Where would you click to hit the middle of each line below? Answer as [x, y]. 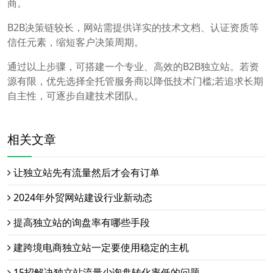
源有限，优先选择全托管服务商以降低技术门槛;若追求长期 [135, 81]
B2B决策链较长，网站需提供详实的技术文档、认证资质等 [133, 27]
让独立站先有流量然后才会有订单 [87, 172]
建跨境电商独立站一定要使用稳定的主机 [101, 247]
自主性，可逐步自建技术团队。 [76, 95]
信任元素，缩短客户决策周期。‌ [76, 42]
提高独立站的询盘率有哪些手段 [82, 222]
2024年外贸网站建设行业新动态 [83, 197]
